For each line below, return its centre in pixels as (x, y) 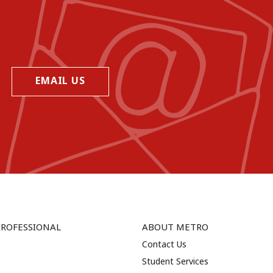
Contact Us (164, 244)
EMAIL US (60, 80)
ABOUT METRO (175, 226)
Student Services (175, 261)
